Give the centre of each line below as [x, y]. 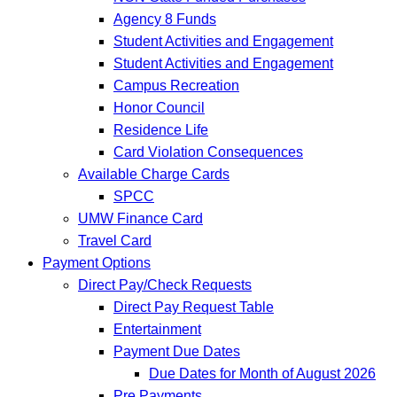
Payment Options [97, 262]
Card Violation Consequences [208, 152]
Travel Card [115, 240]
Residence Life [161, 129]
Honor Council [159, 107]
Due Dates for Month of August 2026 [262, 373]
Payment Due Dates [177, 351]
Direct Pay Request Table [194, 307]
